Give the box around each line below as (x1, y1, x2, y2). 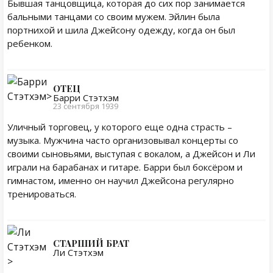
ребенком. (7, 37, 52, 49)
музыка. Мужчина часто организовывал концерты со (7, 134, 238, 146)
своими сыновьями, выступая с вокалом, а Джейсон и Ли (7, 147, 255, 160)
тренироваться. (7, 188, 76, 200)
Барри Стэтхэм (53, 91, 119, 104)
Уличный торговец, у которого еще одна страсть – (7, 121, 232, 133)
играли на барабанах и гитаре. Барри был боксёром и (7, 161, 243, 173)
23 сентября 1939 (53, 101, 118, 112)
